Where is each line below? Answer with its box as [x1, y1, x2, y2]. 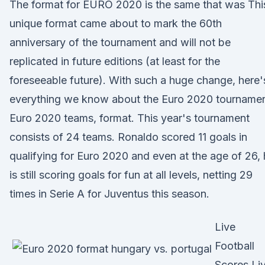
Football [215, 240, 254, 252]
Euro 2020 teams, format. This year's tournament [9, 112, 250, 124]
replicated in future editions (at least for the [9, 55, 220, 67]
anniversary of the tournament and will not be [9, 36, 231, 49]
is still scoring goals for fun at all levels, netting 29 [9, 169, 253, 181]
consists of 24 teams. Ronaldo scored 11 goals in [9, 131, 247, 143]
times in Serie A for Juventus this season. [9, 188, 209, 200]
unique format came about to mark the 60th [9, 17, 222, 30]
